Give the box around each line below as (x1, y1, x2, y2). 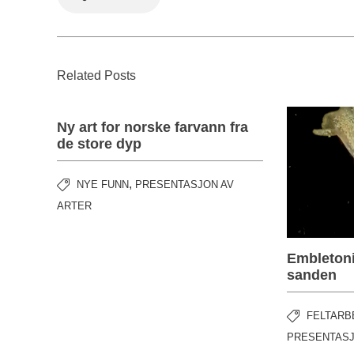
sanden (287, 267, 337, 284)
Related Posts (57, 69, 136, 82)
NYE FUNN (77, 179, 129, 190)
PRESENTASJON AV (135, 179, 234, 190)
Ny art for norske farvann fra (57, 119, 248, 135)
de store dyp (57, 136, 141, 152)
